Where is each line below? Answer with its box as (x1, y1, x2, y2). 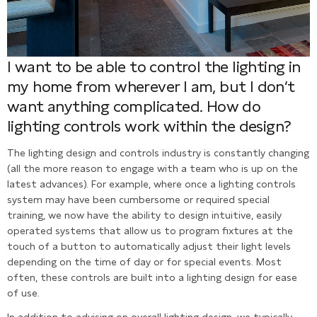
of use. (7, 287, 40, 299)
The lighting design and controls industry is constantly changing (7, 146, 309, 158)
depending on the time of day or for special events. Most (7, 255, 282, 267)
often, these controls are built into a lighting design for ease (7, 271, 297, 283)
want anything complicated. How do (7, 97, 261, 116)
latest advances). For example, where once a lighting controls (7, 178, 296, 190)
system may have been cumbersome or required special (7, 193, 270, 205)
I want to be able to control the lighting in (7, 57, 301, 76)
